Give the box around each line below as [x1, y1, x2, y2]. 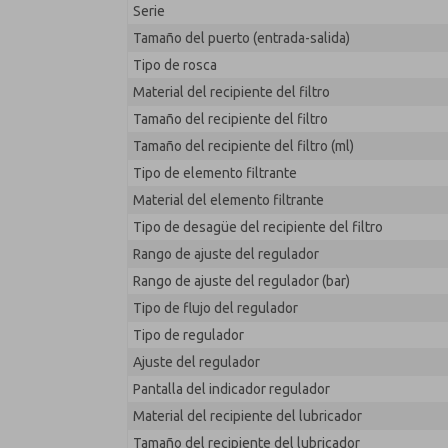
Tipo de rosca [133, 57, 217, 73]
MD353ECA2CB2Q [218, 18, 426, 45]
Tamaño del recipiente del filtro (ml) [133, 138, 354, 154]
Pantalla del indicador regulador [133, 381, 330, 397]
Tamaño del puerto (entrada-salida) [133, 30, 350, 46]
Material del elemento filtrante [133, 192, 324, 208]
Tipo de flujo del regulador [133, 300, 298, 316]
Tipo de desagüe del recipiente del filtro [133, 219, 383, 235]
